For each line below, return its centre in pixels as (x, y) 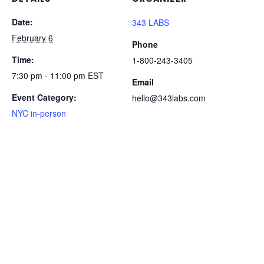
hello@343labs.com (169, 98)
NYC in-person (39, 113)
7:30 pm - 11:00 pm (50, 76)
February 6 (32, 38)
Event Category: (44, 98)
